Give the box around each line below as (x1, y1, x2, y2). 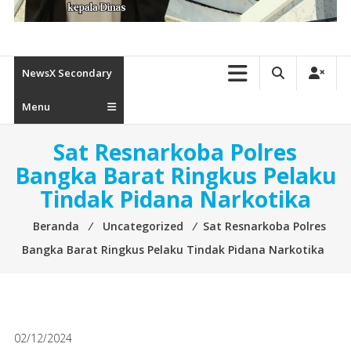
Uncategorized (102, 219, 183, 234)
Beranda (32, 219, 79, 234)
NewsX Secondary (21, 66, 112, 81)
